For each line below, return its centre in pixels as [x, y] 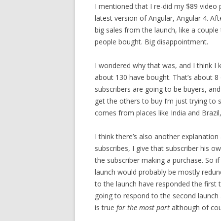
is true [106, 207]
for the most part [143, 207]
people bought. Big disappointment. [151, 41]
